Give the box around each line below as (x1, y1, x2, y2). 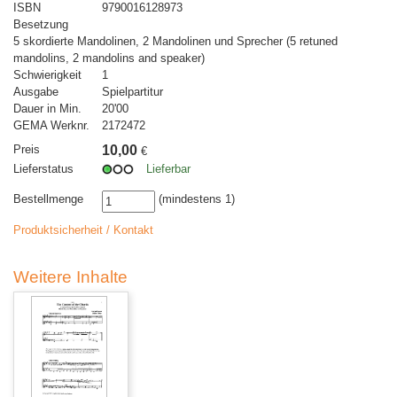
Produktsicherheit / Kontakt (13, 223, 153, 237)
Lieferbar (146, 162, 191, 176)
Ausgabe (13, 85, 58, 99)
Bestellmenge (13, 192, 83, 206)
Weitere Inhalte (13, 268, 128, 287)
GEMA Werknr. (13, 119, 90, 133)
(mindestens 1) (155, 192, 235, 206)
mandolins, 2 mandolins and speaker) (13, 51, 205, 66)
